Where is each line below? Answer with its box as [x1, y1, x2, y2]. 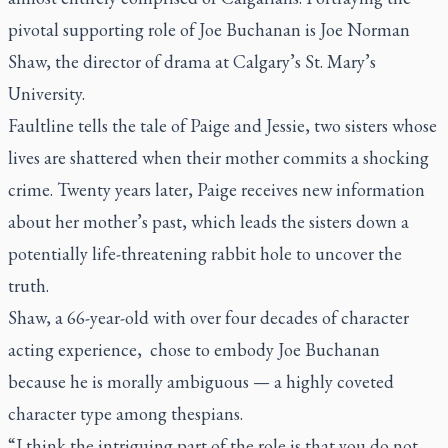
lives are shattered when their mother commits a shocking [8, 146, 429, 169]
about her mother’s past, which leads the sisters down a [8, 210, 409, 233]
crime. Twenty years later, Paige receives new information [8, 178, 425, 201]
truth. [8, 274, 49, 297]
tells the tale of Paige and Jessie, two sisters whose [74, 114, 437, 137]
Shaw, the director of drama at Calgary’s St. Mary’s [8, 50, 376, 73]
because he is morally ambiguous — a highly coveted [8, 370, 394, 393]
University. [8, 82, 89, 105]
